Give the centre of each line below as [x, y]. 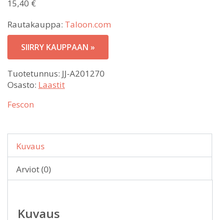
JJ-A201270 [83, 73]
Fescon [21, 104]
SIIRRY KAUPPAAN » [58, 47]
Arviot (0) [34, 169]
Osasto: [23, 84]
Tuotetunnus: [35, 73]
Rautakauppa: [36, 24]
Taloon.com [88, 24]
